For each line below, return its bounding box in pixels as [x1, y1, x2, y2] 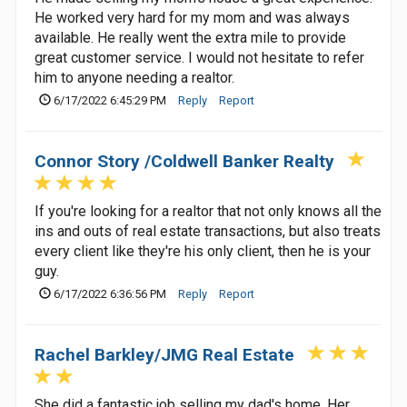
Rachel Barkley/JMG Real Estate [35, 344, 294, 365]
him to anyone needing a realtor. [35, 69, 234, 86]
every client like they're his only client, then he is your [35, 243, 371, 260]
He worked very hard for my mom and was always [35, 9, 350, 26]
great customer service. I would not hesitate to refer [35, 49, 364, 66]
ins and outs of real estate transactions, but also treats [35, 223, 381, 240]
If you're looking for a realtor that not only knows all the [35, 203, 382, 220]
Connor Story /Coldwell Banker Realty [35, 151, 334, 172]
